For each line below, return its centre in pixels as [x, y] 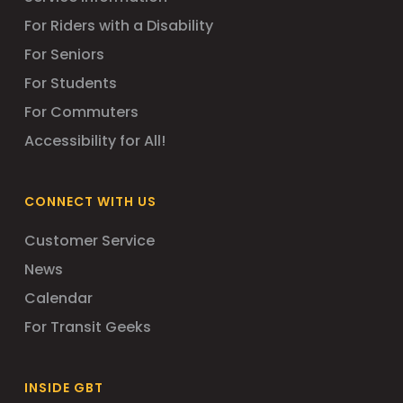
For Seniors [64, 54]
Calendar [58, 298]
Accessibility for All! [94, 141]
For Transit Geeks [87, 327]
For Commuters [81, 112]
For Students [70, 83]
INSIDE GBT [63, 388]
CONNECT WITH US [90, 201]
